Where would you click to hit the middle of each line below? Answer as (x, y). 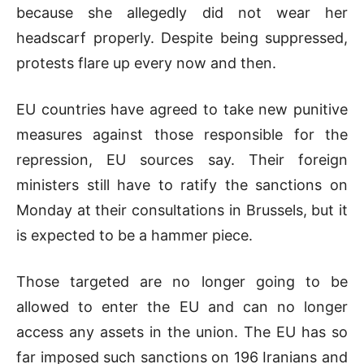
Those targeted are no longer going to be (182, 281)
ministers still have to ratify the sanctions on (182, 184)
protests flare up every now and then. (146, 63)
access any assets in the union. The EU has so (182, 331)
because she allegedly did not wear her (182, 12)
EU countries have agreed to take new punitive (182, 109)
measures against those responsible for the (182, 134)
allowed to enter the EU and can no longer (182, 306)
